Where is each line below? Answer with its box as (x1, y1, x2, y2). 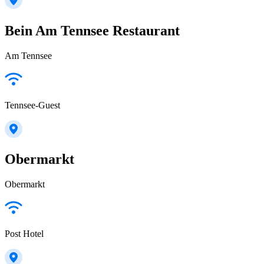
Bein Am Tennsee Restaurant (5, 22, 180, 38)
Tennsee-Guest (5, 100, 60, 110)
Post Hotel (5, 229, 44, 239)
